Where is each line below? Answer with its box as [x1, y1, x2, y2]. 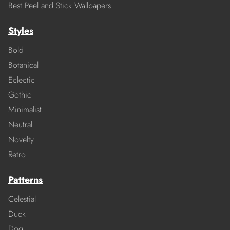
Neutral [8, 119, 32, 131]
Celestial [8, 193, 36, 205]
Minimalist [8, 104, 42, 116]
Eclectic [8, 74, 35, 86]
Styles [8, 24, 33, 38]
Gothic [8, 89, 31, 101]
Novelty [8, 133, 34, 146]
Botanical [8, 59, 39, 71]
